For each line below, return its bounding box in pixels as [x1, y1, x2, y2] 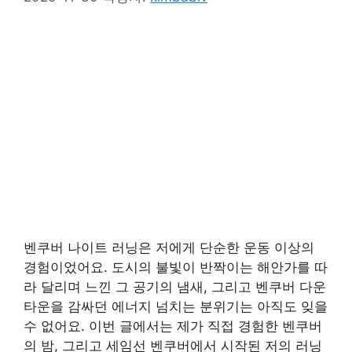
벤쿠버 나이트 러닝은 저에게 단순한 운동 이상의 [24, 240, 314, 256]
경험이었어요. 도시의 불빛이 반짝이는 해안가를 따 [24, 259, 328, 276]
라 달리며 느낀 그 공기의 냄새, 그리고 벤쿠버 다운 [24, 279, 326, 295]
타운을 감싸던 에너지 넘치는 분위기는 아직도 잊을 [24, 299, 328, 315]
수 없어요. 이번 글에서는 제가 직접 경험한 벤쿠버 [24, 318, 322, 335]
